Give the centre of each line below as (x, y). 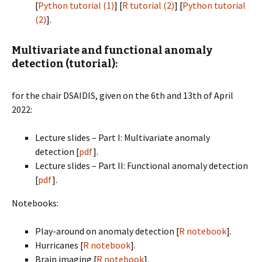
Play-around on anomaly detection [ (107, 231)
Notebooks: (35, 203)
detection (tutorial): (65, 64)
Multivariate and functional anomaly (112, 50)
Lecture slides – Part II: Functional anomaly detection (142, 166)
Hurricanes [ (59, 245)
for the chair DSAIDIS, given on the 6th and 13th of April (123, 95)
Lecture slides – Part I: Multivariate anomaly (123, 137)
